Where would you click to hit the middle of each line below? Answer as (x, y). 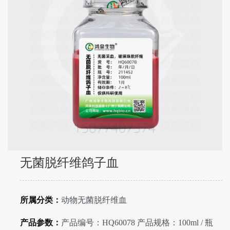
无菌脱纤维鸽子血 (69, 162)
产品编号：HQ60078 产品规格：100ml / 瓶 (137, 222)
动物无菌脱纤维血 (94, 200)
